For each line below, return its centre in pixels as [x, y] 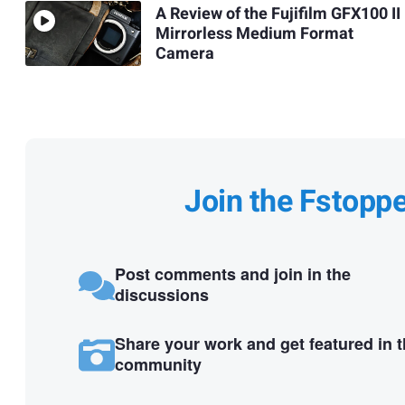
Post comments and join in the [232, 274]
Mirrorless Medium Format [254, 33]
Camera [184, 53]
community [158, 364]
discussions [161, 295]
